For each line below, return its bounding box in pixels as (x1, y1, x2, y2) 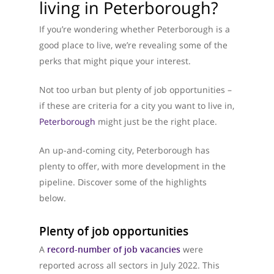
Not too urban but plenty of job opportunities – (39, 84, 232, 95)
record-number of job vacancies (47, 243, 180, 255)
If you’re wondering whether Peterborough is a (39, 23, 230, 35)
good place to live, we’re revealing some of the (39, 39, 228, 51)
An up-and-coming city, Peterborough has (39, 144, 210, 156)
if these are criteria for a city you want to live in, (39, 100, 234, 111)
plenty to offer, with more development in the (39, 160, 226, 172)
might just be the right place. (95, 116, 217, 127)
